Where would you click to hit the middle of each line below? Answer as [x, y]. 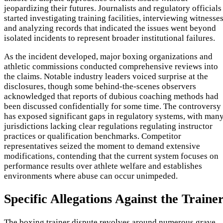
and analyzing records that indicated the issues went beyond [110, 28]
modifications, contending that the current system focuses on [111, 156]
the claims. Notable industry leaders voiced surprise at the [106, 77]
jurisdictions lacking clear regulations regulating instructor [108, 126]
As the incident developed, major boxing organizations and [108, 57]
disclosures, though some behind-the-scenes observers [100, 87]
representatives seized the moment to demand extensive [102, 146]
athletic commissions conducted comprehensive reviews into [111, 67]
